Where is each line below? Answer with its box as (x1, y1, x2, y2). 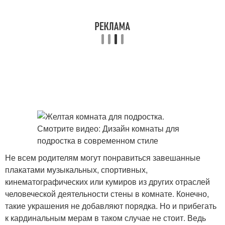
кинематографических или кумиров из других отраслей (5, 176, 210, 187)
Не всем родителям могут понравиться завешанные (5, 152, 200, 163)
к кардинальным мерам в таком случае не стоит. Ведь (5, 212, 206, 223)
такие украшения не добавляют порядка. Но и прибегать (5, 200, 216, 211)
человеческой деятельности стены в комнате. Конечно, (5, 188, 209, 199)
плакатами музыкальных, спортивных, (5, 164, 148, 175)
